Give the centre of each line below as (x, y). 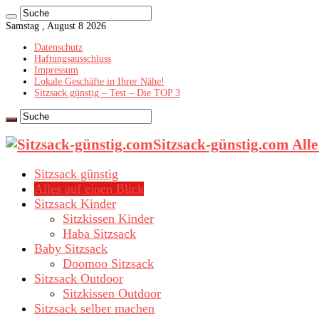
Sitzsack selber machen (94, 309)
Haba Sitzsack (99, 234)
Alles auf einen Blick (89, 189)
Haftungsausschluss (73, 59)
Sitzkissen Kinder (108, 219)
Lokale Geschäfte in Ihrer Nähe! (99, 82)
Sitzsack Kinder (75, 204)
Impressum (56, 70)
